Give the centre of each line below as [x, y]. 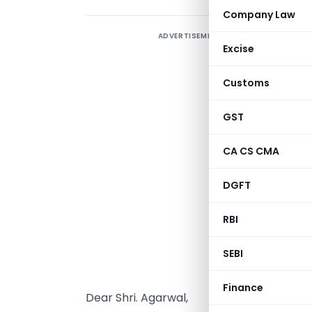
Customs [246, 83]
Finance [243, 288]
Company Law [259, 15]
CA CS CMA [251, 151]
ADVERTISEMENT [190, 36]
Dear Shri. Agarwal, [137, 298]
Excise [239, 49]
